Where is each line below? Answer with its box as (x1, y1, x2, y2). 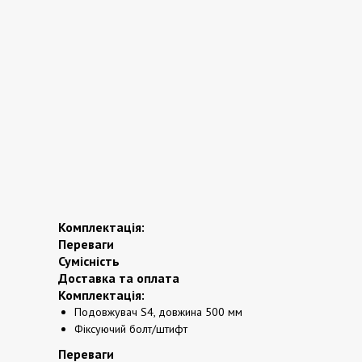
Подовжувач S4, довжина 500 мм (74, 305, 242, 319)
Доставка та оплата (58, 270, 179, 286)
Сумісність (58, 253, 120, 269)
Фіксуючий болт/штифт (74, 322, 187, 336)
